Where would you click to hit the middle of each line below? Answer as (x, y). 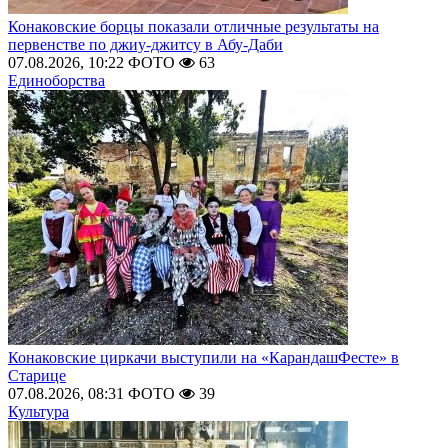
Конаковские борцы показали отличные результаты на (193, 26)
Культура (38, 411)
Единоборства (56, 80)
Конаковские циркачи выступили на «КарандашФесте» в (203, 357)
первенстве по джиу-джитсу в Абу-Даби (145, 44)
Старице (37, 375)
